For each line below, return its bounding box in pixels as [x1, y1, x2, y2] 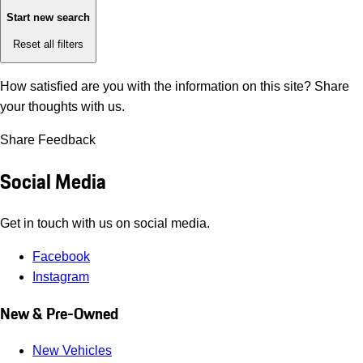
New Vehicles [32, 344, 112, 358]
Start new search [6, 11, 90, 24]
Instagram [32, 269, 89, 284]
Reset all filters [13, 37, 83, 50]
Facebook [32, 249, 90, 263]
